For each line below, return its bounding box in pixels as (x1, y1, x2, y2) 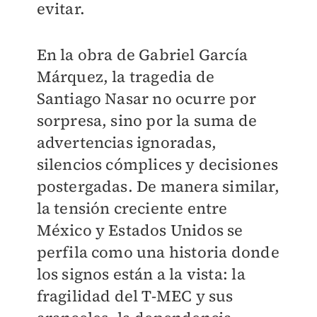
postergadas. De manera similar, (36, 175, 279, 197)
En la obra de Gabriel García (36, 44, 248, 65)
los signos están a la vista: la (36, 263, 246, 284)
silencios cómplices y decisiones (36, 154, 278, 175)
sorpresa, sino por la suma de (36, 110, 258, 131)
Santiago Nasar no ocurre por (36, 88, 257, 109)
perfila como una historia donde (36, 241, 279, 263)
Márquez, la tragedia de (36, 66, 215, 87)
